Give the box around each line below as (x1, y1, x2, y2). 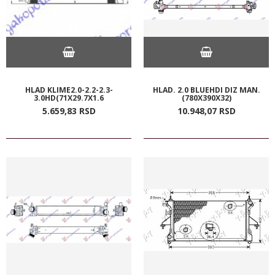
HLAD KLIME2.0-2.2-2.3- (25, 84, 113, 95)
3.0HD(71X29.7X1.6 (34, 92, 104, 103)
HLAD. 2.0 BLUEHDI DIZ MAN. (152, 84, 260, 95)
